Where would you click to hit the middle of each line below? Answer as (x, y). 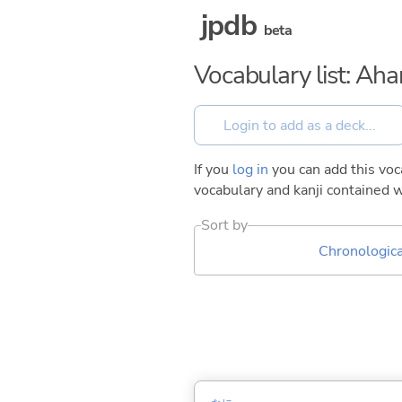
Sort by (225, 226)
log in (250, 170)
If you (213, 170)
